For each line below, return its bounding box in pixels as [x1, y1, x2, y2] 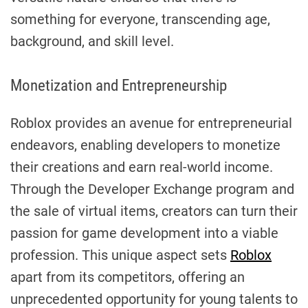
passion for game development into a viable [10, 224, 278, 241]
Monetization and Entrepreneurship [10, 75, 227, 95]
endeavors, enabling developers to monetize [10, 136, 280, 153]
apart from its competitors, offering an [10, 268, 245, 285]
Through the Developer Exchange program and [10, 180, 294, 197]
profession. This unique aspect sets [10, 246, 230, 263]
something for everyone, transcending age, [10, 10, 270, 27]
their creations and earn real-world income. [10, 158, 273, 175]
